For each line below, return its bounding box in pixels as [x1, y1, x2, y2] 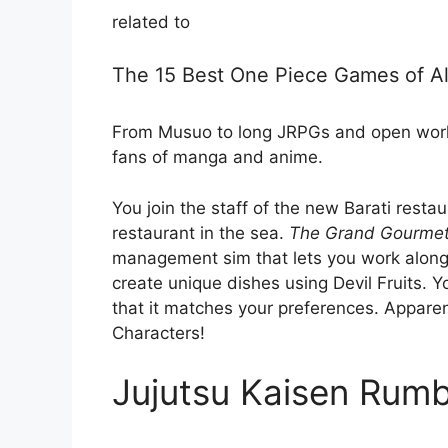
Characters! [112, 322, 205, 343]
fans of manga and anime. [112, 147, 323, 168]
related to [112, 11, 190, 32]
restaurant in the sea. [112, 222, 289, 243]
